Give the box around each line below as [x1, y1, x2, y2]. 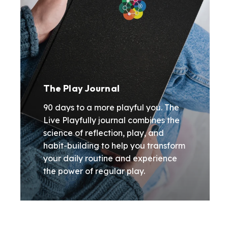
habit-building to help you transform [43, 140, 185, 151]
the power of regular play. [43, 166, 145, 177]
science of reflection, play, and [43, 128, 164, 138]
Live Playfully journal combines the [43, 115, 180, 126]
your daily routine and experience [43, 153, 177, 164]
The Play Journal [43, 82, 120, 95]
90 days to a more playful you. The [43, 102, 179, 113]
